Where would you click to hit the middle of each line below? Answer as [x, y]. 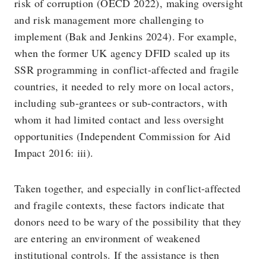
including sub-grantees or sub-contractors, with [121, 103]
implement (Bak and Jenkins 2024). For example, [126, 36]
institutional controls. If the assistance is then [117, 255]
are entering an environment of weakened [107, 238]
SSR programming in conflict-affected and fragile [127, 69]
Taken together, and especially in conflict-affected [128, 188]
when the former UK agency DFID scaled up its [122, 53]
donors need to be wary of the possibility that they [128, 221]
